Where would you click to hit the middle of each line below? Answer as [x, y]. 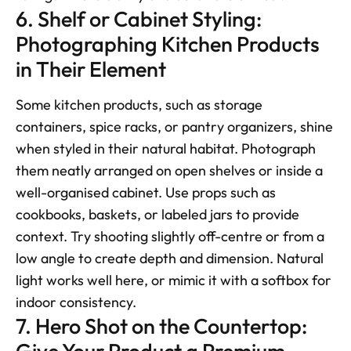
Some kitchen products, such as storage [139, 105]
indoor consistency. [76, 302]
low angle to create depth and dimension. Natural [170, 259]
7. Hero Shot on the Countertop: [161, 326]
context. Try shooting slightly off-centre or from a [170, 237]
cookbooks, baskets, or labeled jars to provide [157, 215]
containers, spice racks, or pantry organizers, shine [174, 127]
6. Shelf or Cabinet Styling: [139, 19]
